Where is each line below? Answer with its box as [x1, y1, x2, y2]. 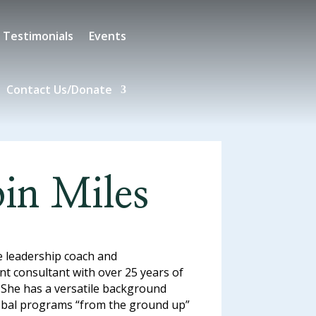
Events [89, 28, 127, 44]
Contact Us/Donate [6, 82, 113, 98]
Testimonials [3, 28, 74, 44]
